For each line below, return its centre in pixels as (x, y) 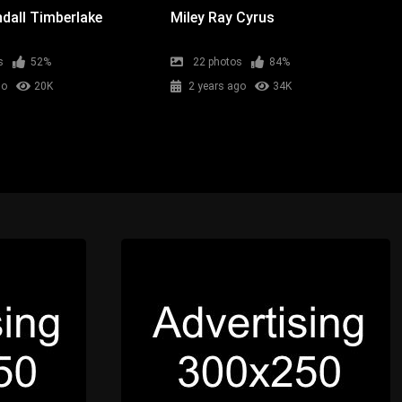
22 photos (218, 61)
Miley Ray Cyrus (223, 17)
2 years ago (217, 86)
